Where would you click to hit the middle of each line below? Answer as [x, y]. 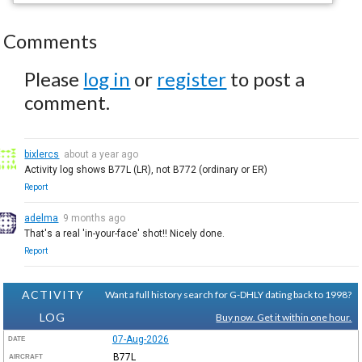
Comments [51, 40]
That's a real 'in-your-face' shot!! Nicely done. [125, 233]
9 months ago [95, 218]
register [192, 78]
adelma [42, 218]
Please [54, 78]
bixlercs [42, 154]
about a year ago [101, 154]
